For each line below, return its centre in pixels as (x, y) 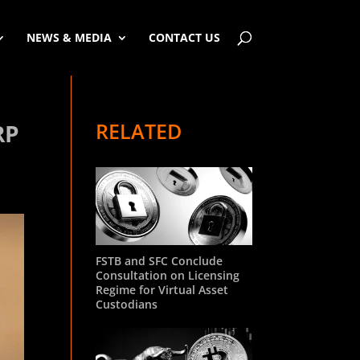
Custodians (127, 304)
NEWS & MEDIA (69, 37)
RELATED (139, 131)
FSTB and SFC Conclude (160, 260)
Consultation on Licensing (168, 275)
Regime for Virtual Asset (162, 289)
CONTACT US (184, 37)
